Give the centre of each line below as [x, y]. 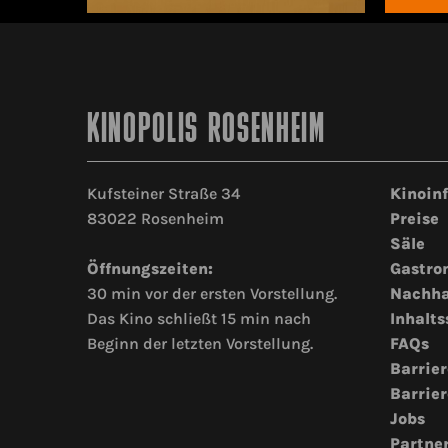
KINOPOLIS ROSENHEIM [206, 132]
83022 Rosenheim [155, 219]
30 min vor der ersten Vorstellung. [212, 294]
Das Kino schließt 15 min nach [199, 319]
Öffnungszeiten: [150, 269]
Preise [414, 219]
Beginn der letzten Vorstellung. [200, 344]
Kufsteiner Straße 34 [163, 194]
